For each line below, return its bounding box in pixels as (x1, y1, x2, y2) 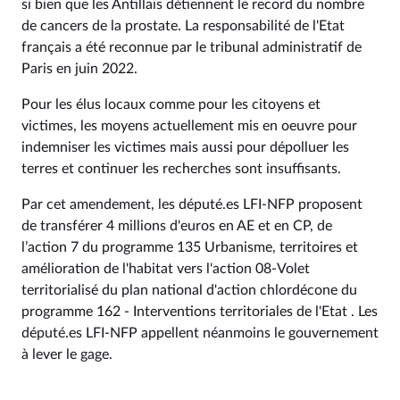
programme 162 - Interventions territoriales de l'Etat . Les (21, 304, 378, 319)
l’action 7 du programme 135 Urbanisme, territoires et (21, 240, 358, 254)
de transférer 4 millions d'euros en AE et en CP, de (21, 219, 332, 233)
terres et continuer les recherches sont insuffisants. (21, 162, 341, 176)
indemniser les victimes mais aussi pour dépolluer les (21, 140, 349, 154)
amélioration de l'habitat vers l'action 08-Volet (21, 262, 310, 276)
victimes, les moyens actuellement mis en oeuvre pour (21, 119, 357, 133)
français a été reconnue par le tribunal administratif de (21, 40, 362, 54)
